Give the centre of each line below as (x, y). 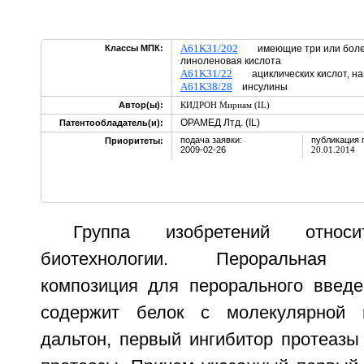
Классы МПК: (134, 48)
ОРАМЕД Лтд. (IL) (220, 123)
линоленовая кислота (230, 61)
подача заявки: (211, 140)
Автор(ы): (141, 105)
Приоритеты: (134, 141)
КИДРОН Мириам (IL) (225, 105)
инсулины (260, 87)
